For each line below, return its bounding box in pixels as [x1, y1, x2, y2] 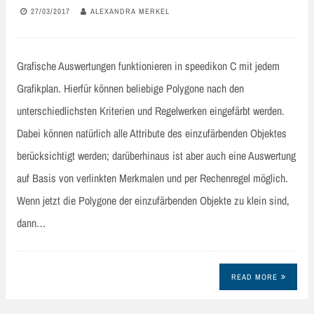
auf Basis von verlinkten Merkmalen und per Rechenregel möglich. [17, 170, 288, 186]
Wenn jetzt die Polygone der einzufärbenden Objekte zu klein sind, [17, 193, 289, 209]
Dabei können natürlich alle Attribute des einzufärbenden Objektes [17, 125, 287, 142]
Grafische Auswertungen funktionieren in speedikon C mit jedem [17, 58, 280, 74]
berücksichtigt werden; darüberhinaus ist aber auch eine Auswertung [17, 148, 296, 164]
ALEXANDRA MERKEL [90, 6, 170, 16]
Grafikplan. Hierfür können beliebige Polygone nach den [17, 81, 244, 97]
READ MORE [231, 271, 278, 282]
